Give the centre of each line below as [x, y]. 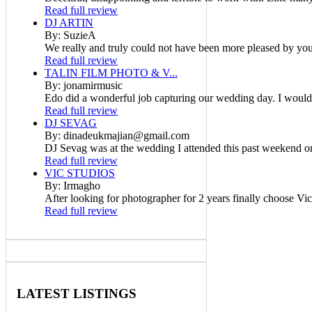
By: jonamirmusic [84, 85]
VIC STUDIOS [80, 173]
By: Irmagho [72, 185]
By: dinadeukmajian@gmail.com [117, 135]
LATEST [43, 293]
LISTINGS [103, 293]
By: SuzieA [70, 35]
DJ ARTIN [69, 22]
